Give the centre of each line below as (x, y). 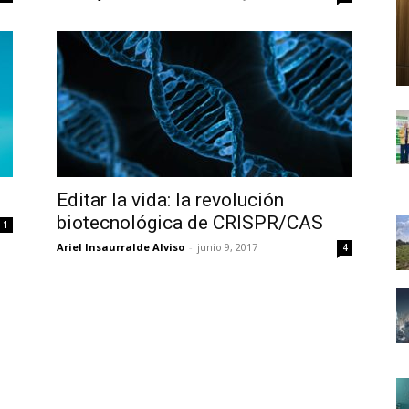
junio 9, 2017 (227, 247)
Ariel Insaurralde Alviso (121, 247)
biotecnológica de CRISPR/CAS (190, 223)
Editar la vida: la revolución (170, 200)
